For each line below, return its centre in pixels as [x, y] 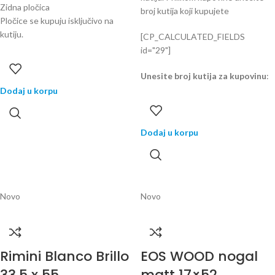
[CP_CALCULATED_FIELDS [193, 37]
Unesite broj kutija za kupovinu [203, 76]
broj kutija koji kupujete [185, 11]
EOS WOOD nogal [199, 256]
